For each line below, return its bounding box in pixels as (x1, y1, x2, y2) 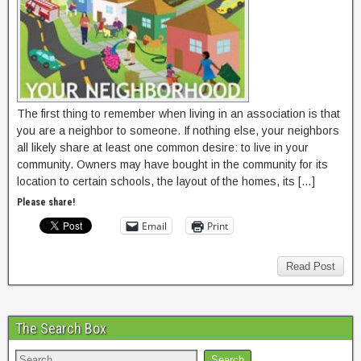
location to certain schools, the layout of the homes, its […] (17, 175, 315, 188)
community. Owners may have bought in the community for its (17, 158, 328, 171)
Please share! (17, 197, 75, 208)
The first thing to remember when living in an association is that (17, 107, 340, 120)
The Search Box (15, 320, 106, 337)
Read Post (286, 260, 335, 272)
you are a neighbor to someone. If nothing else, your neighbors (17, 124, 339, 137)
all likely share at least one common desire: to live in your (17, 141, 309, 154)
